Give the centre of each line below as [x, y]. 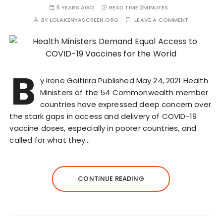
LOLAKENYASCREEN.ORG [84, 20]
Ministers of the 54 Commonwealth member [124, 92]
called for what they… [50, 140]
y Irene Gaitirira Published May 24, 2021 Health [124, 81]
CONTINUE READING [111, 179]
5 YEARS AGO [75, 7]
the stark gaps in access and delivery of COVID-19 [103, 116]
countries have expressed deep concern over [125, 104]
